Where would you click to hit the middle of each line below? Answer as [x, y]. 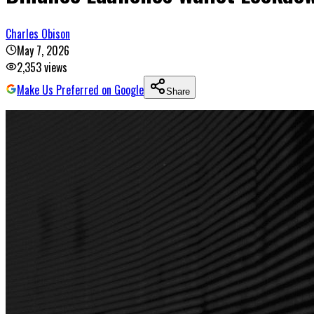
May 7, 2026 [43, 50]
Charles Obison [38, 33]
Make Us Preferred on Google [80, 89]
